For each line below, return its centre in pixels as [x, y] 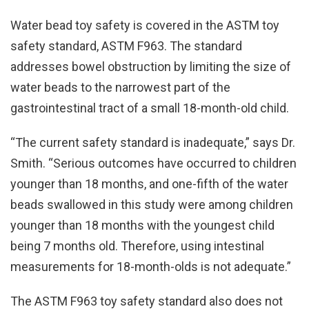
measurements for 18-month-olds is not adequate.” [151, 267]
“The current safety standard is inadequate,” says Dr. [153, 142]
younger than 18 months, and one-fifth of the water [149, 184]
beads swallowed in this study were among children [152, 205]
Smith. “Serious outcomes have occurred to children [153, 163]
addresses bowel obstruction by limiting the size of [151, 67]
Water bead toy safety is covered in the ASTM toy [145, 25]
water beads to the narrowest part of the [120, 87]
